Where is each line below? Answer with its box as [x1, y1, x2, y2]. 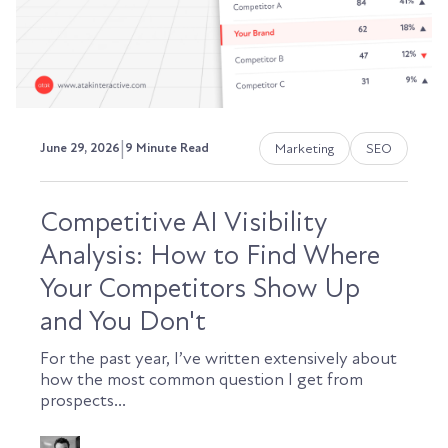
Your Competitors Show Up [40, 270, 360, 305]
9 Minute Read [125, 140, 209, 157]
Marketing [275, 139, 334, 157]
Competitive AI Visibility [40, 204, 326, 239]
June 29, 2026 [40, 140, 120, 157]
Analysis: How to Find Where [40, 237, 380, 272]
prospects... [40, 389, 126, 411]
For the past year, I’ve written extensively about [40, 347, 397, 369]
